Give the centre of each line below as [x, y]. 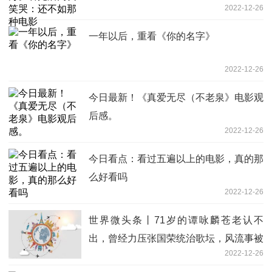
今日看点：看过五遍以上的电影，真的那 [176, 158]
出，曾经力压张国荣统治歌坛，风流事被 [176, 238]
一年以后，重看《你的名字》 [152, 36]
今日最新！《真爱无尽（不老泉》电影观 [176, 97]
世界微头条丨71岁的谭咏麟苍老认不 [176, 220]
